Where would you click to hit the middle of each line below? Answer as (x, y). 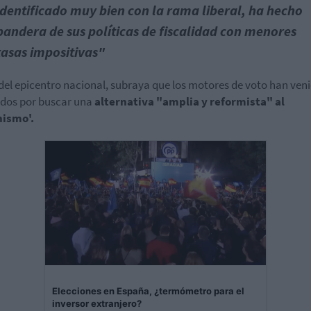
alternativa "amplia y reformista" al (190, 101)
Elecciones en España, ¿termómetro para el (148, 291)
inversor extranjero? (97, 303)
